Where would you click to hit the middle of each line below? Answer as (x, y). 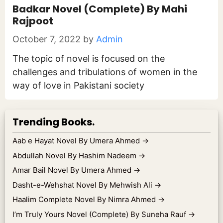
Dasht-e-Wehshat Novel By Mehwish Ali (83, 185)
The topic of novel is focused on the (89, 58)
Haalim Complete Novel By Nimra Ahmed (85, 199)
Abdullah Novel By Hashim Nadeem (75, 155)
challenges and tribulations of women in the (105, 72)
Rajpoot (33, 21)
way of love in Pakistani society (78, 85)
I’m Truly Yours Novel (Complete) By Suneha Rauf (100, 214)
